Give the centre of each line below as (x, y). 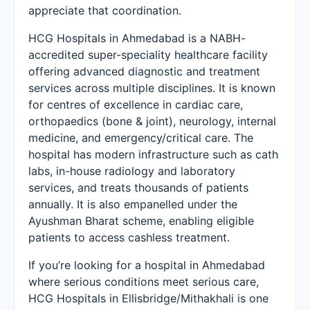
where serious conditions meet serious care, (144, 282)
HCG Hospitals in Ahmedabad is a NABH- (137, 38)
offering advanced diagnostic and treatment (144, 71)
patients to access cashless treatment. (129, 237)
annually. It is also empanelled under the (133, 204)
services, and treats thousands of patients (138, 188)
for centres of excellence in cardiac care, (136, 104)
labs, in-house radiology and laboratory (132, 171)
